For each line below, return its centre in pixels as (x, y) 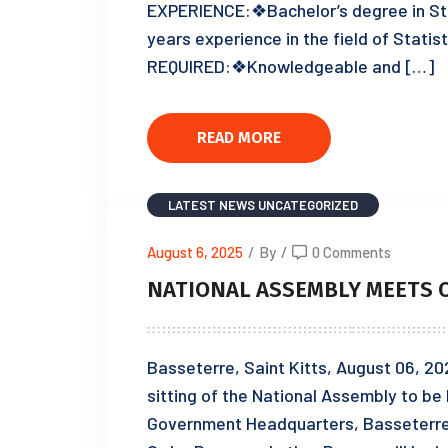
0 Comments (351, 252)
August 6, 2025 (195, 252)
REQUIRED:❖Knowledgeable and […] (290, 66)
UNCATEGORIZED (308, 205)
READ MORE (239, 137)
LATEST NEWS (211, 205)
